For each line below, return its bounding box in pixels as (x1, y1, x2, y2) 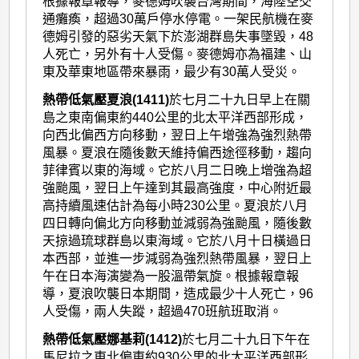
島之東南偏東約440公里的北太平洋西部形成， (42, 110, 309, 124)
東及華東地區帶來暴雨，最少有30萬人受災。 (42, 65, 301, 79)
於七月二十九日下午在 (182, 332, 311, 346)
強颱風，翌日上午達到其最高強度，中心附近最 (42, 180, 313, 195)
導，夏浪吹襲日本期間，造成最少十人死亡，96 (42, 286, 314, 301)
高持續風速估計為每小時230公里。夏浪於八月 (42, 198, 309, 212)
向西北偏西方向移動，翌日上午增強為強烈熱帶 (42, 127, 313, 142)
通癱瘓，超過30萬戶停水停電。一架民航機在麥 (42, 12, 314, 26)
